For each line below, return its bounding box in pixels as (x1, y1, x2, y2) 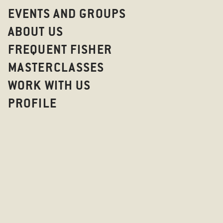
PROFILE (8, 95, 57, 111)
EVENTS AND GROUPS (8, 5, 126, 21)
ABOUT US (8, 23, 63, 39)
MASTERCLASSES (8, 59, 105, 75)
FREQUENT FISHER (8, 41, 112, 57)
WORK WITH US (8, 77, 91, 93)
